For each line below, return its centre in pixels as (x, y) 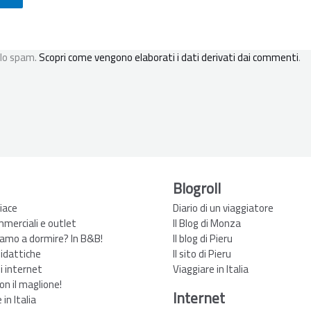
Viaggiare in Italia (211, 269)
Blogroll (197, 188)
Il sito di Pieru (202, 253)
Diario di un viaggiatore (223, 208)
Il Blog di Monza (207, 223)
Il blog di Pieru (203, 238)
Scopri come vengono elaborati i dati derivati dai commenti (169, 58)
